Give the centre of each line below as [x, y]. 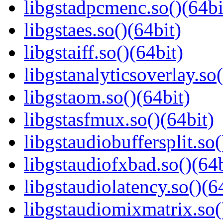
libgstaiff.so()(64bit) [104, 52]
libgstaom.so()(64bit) [107, 97]
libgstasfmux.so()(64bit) [119, 119]
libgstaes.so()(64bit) [103, 30]
